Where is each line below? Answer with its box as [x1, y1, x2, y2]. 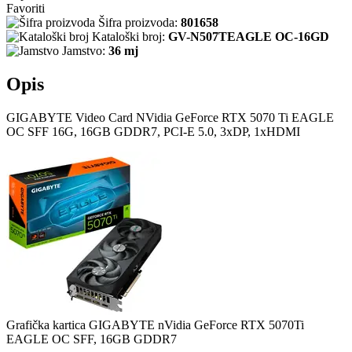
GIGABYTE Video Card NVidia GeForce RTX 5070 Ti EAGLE [6, 110, 334, 124]
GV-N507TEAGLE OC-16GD [168, 29, 329, 43]
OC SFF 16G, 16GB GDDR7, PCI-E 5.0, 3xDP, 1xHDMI [6, 124, 300, 138]
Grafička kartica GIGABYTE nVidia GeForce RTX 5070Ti [6, 317, 304, 332]
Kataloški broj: [89, 29, 168, 43]
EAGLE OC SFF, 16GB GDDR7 [6, 332, 177, 346]
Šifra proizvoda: [95, 15, 181, 29]
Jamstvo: [59, 43, 108, 57]
